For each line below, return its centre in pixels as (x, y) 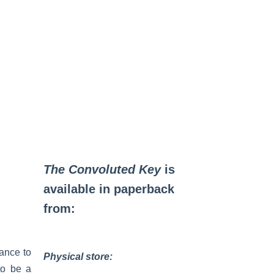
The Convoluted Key (102, 169)
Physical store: (78, 257)
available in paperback (109, 189)
